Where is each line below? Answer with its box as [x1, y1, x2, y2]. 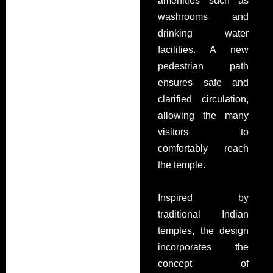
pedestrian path [158, 61, 249, 71]
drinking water [158, 28, 249, 38]
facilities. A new [158, 44, 249, 55]
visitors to [158, 127, 249, 137]
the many [203, 110, 249, 121]
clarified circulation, [158, 94, 249, 104]
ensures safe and [158, 77, 249, 88]
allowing [158, 110, 204, 121]
